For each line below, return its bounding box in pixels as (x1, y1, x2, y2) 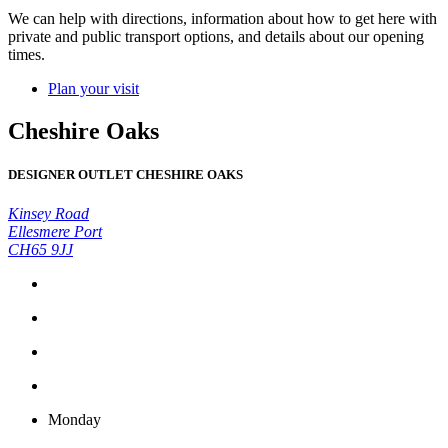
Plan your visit (48, 79, 139, 97)
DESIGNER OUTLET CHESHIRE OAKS (8, 166, 243, 182)
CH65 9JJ (8, 240, 73, 258)
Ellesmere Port (8, 222, 102, 240)
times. (8, 45, 45, 63)
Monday (48, 410, 101, 428)
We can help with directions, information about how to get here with (8, 9, 437, 27)
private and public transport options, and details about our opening (8, 27, 424, 45)
